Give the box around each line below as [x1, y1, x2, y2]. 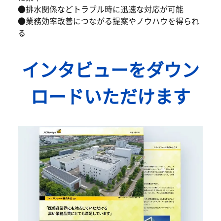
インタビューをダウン [22, 61, 199, 79]
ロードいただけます [31, 88, 190, 106]
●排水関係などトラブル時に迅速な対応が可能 [18, 5, 184, 14]
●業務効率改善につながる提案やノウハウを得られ [18, 17, 199, 26]
